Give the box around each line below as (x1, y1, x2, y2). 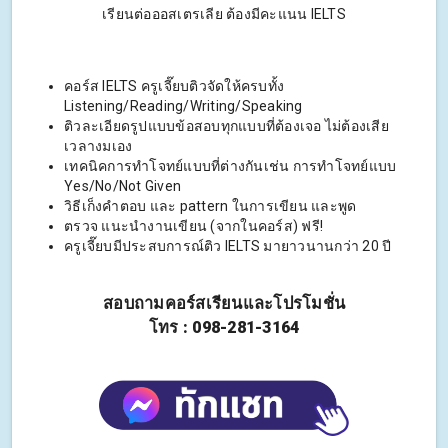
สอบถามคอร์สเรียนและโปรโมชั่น (103, 294, 345, 314)
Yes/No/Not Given (64, 178, 181, 195)
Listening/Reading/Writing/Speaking (64, 98, 303, 115)
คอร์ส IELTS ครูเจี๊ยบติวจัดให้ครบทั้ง (64, 78, 284, 95)
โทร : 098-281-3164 (148, 318, 300, 338)
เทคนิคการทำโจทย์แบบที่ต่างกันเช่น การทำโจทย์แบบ (64, 158, 397, 175)
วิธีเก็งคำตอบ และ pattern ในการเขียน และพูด (64, 198, 357, 215)
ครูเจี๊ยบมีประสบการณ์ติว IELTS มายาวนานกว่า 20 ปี (64, 238, 392, 255)
